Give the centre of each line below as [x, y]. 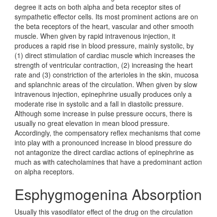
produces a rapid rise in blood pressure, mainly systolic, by [104, 46]
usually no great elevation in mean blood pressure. [92, 123]
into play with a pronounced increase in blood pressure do [103, 142]
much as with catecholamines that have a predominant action [108, 162]
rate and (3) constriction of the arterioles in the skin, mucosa [107, 75]
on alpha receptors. [44, 171]
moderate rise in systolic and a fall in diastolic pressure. [99, 104]
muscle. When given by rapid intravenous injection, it [95, 36]
